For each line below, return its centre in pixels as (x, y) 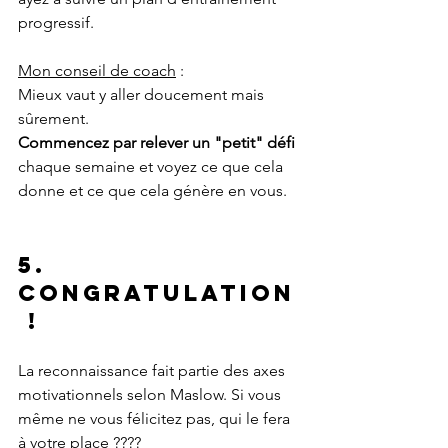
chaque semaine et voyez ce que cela (152, 167)
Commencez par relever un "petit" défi (156, 143)
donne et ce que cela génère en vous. (152, 191)
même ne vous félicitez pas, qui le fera (156, 419)
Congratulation (156, 293)
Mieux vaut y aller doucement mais (143, 95)
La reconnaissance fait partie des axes (153, 371)
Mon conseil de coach (97, 71)
